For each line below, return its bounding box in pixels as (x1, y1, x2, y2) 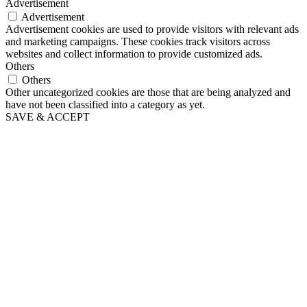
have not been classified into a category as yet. (5, 98, 205, 110)
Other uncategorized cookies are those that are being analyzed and (5, 86, 291, 98)
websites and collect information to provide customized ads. (5, 47, 262, 60)
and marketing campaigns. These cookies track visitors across (5, 35, 270, 47)
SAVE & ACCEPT (5, 110, 90, 123)
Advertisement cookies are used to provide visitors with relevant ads (5, 23, 299, 35)
